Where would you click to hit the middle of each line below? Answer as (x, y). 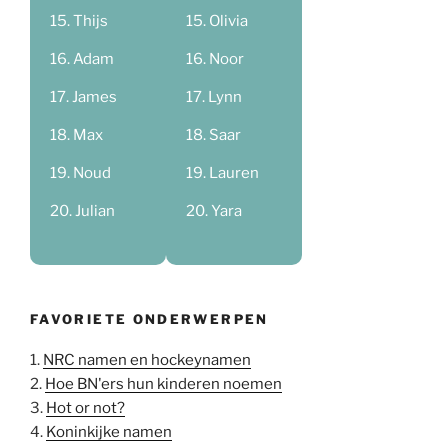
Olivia (228, 20)
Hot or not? (85, 407)
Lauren (233, 172)
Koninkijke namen (109, 431)
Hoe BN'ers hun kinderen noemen (163, 383)
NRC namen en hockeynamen (147, 359)
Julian (95, 210)
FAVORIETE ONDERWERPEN (149, 319)
